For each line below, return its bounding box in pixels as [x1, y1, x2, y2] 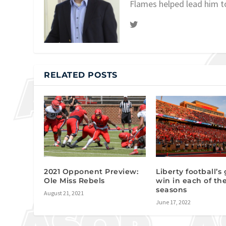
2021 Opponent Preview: [44, 166, 139, 176]
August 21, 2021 [44, 189, 84, 197]
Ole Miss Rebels [44, 176, 105, 185]
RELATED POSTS [44, 70, 118, 80]
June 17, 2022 [156, 198, 191, 206]
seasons [156, 185, 187, 194]
